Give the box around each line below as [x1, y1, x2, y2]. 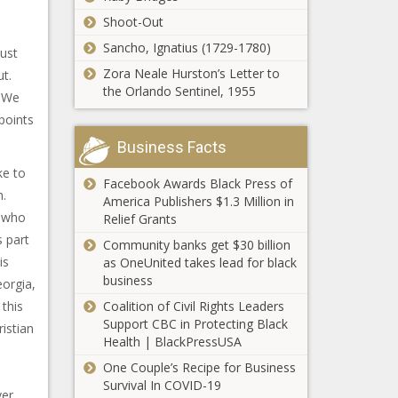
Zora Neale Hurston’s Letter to [102, 65, 280, 82]
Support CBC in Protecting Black [102, 315, 288, 332]
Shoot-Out [102, 13, 163, 30]
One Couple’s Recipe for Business [102, 359, 296, 376]
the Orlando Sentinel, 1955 [102, 83, 256, 99]
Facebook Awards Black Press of [102, 175, 292, 192]
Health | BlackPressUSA [102, 333, 242, 350]
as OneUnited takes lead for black [102, 254, 297, 271]
